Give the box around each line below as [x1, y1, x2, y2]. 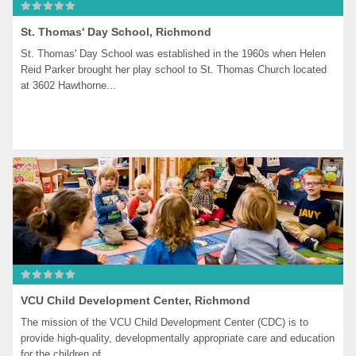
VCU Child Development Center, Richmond [21, 294, 251, 307]
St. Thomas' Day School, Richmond [21, 25, 212, 38]
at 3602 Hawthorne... [21, 79, 117, 91]
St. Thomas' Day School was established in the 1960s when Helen [21, 48, 327, 60]
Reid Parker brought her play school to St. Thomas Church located [21, 64, 327, 75]
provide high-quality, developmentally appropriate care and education [21, 332, 335, 344]
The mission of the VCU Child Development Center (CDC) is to [21, 316, 309, 328]
